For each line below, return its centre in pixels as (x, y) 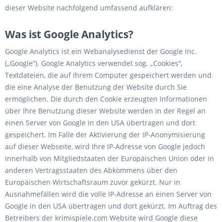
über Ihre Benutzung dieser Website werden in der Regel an (105, 111)
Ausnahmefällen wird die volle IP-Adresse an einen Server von (108, 194)
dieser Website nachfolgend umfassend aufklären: (89, 8)
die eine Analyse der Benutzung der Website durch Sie (96, 87)
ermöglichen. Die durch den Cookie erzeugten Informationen (106, 99)
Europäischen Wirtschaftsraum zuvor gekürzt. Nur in (93, 182)
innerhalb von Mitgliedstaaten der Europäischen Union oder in (110, 158)
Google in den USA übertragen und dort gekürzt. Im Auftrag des (111, 206)
